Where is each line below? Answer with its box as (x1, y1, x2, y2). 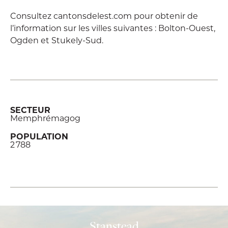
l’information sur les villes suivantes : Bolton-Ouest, (10, 22, 215, 33)
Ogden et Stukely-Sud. (10, 35, 103, 45)
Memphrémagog (10, 112, 80, 123)
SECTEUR (10, 104, 50, 115)
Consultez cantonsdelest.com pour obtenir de (10, 10, 198, 21)
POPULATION (10, 131, 68, 141)
